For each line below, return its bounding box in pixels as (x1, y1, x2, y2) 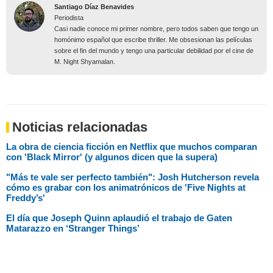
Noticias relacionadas (12, 119, 147, 135)
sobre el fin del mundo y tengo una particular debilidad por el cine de (54, 46, 253, 54)
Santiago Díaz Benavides (54, 2, 134, 10)
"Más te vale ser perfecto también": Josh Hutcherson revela (6, 171, 259, 182)
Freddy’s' (6, 192, 45, 203)
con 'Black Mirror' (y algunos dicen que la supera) (6, 151, 218, 162)
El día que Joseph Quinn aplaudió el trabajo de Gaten (6, 212, 232, 223)
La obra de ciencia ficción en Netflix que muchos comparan (6, 141, 257, 152)
